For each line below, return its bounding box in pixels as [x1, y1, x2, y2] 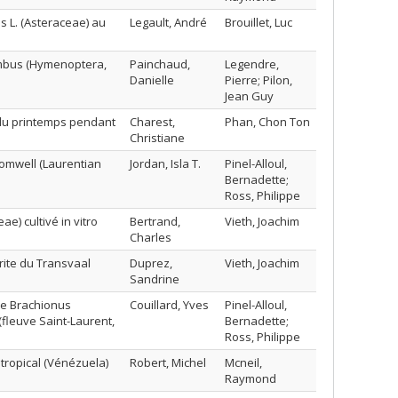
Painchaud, [130, 56, 190, 72]
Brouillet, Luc [225, 14, 292, 30]
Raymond [225, 370, 276, 386]
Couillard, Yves [130, 297, 209, 313]
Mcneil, [225, 354, 262, 370]
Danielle [130, 72, 174, 88]
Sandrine [130, 271, 179, 287]
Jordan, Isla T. [130, 155, 201, 171]
